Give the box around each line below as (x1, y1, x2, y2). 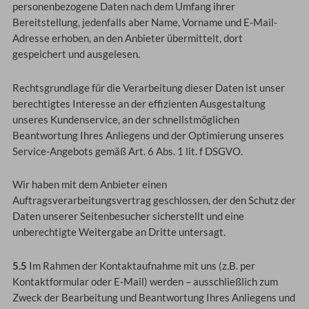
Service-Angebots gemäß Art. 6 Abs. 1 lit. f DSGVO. (12, 145, 243, 157)
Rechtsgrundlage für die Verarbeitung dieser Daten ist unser (12, 81, 285, 94)
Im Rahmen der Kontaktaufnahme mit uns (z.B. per (26, 259, 255, 272)
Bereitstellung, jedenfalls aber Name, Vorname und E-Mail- (12, 17, 277, 29)
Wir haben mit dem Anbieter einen (12, 179, 167, 191)
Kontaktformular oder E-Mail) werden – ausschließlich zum (12, 275, 278, 288)
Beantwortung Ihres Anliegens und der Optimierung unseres (12, 129, 284, 141)
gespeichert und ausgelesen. (12, 48, 140, 61)
